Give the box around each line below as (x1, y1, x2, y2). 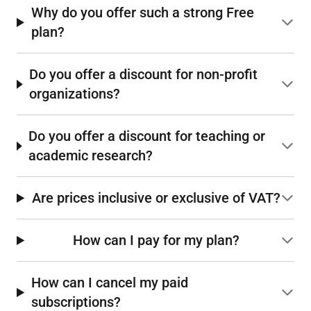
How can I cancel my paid (31, 274, 189, 292)
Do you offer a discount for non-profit (29, 66, 258, 83)
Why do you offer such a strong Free (31, 4, 254, 22)
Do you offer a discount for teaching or (28, 128, 266, 145)
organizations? (29, 85, 121, 103)
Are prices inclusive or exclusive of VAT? (31, 190, 280, 207)
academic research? (28, 147, 153, 165)
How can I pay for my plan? (72, 232, 239, 249)
